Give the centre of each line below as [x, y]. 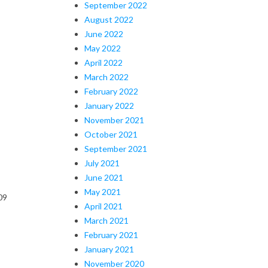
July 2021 [102, 163]
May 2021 [103, 191]
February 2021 [111, 234]
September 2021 [116, 148]
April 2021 [103, 206]
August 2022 [109, 19]
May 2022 [103, 48]
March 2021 [106, 220]
